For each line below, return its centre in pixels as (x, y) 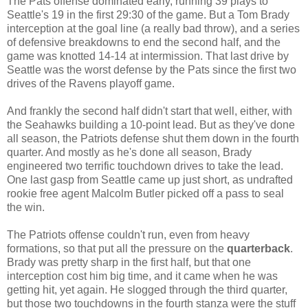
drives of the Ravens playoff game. (91, 83)
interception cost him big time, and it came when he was (142, 276)
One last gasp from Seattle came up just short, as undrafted (150, 179)
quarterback (258, 248)
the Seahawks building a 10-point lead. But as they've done (151, 124)
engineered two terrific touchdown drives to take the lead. (145, 166)
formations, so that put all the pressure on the (117, 248)
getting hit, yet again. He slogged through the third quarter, (147, 289)
